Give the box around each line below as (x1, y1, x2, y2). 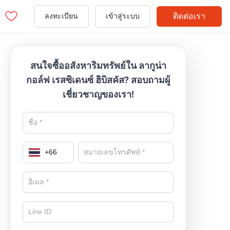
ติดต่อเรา (173, 11, 205, 21)
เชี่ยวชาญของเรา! (62, 89, 134, 100)
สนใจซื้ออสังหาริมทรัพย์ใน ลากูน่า (30, 60, 166, 71)
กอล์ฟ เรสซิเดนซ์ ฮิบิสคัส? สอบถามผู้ (26, 74, 170, 85)
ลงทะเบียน (45, 12, 78, 21)
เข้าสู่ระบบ (106, 12, 140, 21)
